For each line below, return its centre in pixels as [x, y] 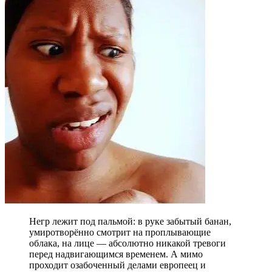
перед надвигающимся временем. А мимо [116, 254]
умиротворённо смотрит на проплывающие [120, 232]
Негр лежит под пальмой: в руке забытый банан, [130, 221]
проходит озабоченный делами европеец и [117, 265]
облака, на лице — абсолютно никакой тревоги [127, 243]
